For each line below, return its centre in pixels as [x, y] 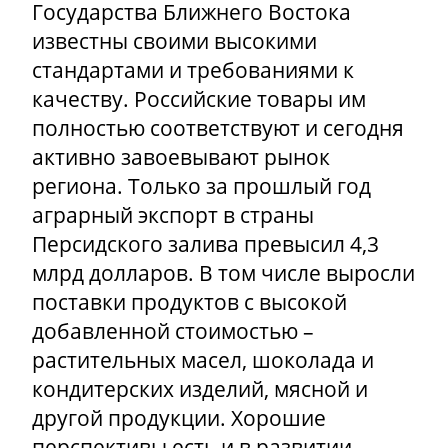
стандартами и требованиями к [193, 70]
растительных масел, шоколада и [203, 360]
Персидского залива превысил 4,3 [205, 244]
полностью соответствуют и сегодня [218, 128]
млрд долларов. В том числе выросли [223, 273]
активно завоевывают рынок [181, 157]
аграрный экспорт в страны [173, 215]
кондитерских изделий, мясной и [200, 389]
